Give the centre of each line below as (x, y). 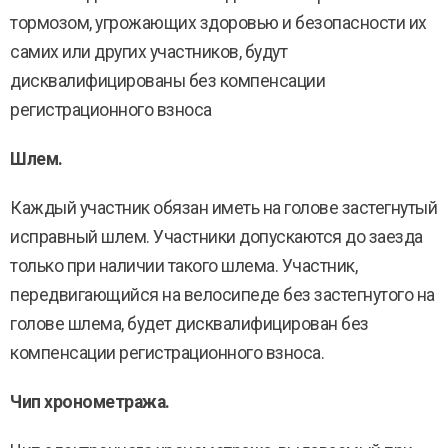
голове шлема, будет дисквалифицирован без (189, 324)
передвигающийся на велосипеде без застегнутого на (222, 295)
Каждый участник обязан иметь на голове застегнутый (223, 208)
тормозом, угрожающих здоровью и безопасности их (218, 23)
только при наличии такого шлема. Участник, (183, 266)
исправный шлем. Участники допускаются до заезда (216, 237)
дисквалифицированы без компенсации (167, 81)
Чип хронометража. (90, 402)
